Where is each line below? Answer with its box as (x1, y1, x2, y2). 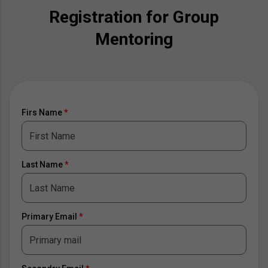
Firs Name (22, 108, 64, 118)
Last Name (22, 160, 65, 170)
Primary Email (22, 212, 79, 222)
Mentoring (95, 29, 173, 50)
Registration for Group (49, 7, 219, 28)
